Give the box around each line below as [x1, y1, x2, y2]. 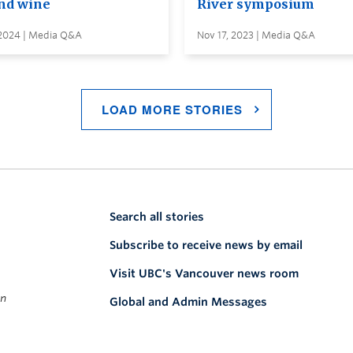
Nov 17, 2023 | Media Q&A [197, 28, 315, 41]
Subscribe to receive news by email [110, 238, 303, 251]
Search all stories [110, 210, 204, 223]
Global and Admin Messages [110, 295, 267, 308]
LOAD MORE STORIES [102, 100, 243, 118]
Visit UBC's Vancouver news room [110, 266, 299, 280]
